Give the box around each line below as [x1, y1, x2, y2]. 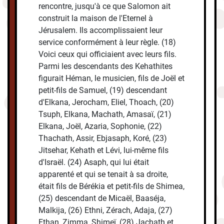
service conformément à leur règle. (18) [38, 37, 176, 47]
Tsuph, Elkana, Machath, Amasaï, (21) [38, 109, 172, 119]
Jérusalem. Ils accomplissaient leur [38, 25, 163, 35]
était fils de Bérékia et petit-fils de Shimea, [38, 181, 185, 191]
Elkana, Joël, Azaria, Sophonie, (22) [38, 121, 162, 131]
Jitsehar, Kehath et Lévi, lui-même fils [38, 145, 169, 155]
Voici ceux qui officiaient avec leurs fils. [38, 49, 177, 59]
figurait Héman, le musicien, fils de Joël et [38, 73, 185, 83]
